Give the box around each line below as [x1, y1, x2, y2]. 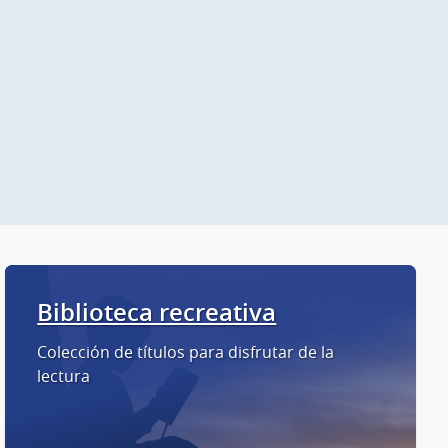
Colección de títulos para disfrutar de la [37, 340, 335, 363]
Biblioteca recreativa [37, 295, 277, 328]
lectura [37, 364, 91, 387]
